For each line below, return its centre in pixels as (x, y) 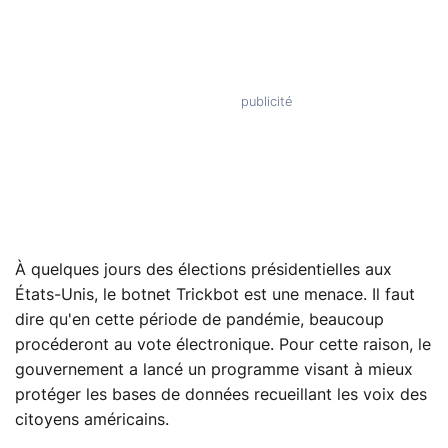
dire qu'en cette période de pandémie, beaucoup (199, 319)
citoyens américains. (92, 419)
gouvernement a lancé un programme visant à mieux (214, 369)
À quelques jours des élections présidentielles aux (203, 269)
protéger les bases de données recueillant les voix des (221, 394)
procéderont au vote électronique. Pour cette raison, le (223, 344)
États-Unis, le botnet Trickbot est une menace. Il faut (215, 294)
